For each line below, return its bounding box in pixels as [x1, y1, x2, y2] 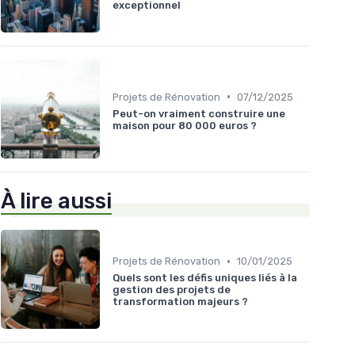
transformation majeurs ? [113, 296, 248, 308]
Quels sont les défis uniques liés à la [113, 272, 297, 284]
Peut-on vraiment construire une [113, 107, 285, 120]
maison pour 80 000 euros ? [113, 119, 257, 132]
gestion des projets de [113, 284, 231, 296]
